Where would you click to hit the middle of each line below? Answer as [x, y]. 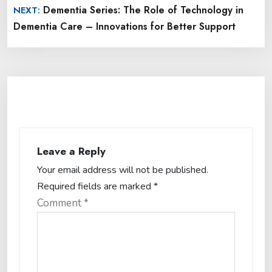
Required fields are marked [95, 186]
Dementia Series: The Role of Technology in [143, 10]
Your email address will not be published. [123, 170]
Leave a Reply [71, 151]
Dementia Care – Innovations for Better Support [124, 26]
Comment [60, 203]
